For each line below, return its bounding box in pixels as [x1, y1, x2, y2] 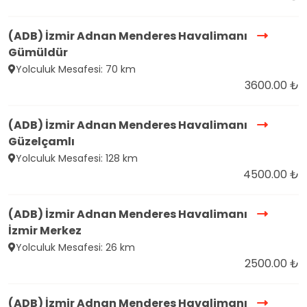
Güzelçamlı [8, 134, 75, 150]
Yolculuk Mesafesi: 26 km [16, 241, 135, 255]
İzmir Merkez [8, 223, 82, 239]
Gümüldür [8, 45, 68, 61]
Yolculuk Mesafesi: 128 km [16, 151, 138, 166]
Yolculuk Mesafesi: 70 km [16, 62, 136, 77]
